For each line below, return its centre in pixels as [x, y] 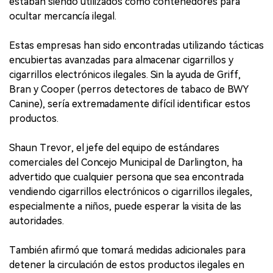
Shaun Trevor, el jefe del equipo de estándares [114, 148]
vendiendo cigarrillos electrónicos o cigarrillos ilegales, [131, 192]
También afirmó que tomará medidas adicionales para [127, 250]
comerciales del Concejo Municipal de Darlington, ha [126, 162]
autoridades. [37, 221]
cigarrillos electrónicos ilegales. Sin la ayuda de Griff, [125, 75]
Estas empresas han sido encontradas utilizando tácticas [136, 45]
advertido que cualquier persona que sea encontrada [126, 177]
